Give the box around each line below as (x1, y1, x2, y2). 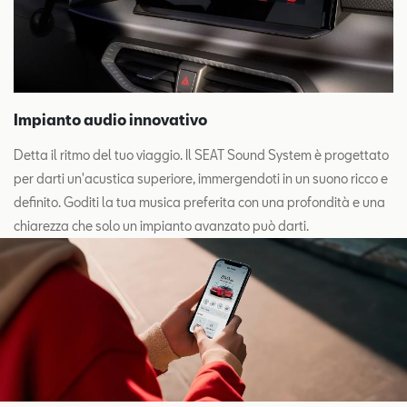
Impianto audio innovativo (14, 110, 207, 128)
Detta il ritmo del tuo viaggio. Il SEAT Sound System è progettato (14, 146, 389, 163)
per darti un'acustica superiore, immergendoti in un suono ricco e (14, 170, 388, 186)
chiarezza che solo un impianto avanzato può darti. (14, 217, 309, 233)
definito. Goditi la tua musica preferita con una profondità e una (14, 194, 385, 210)
